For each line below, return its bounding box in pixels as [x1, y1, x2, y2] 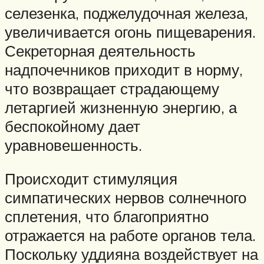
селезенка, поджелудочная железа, [5, 3, 248, 22]
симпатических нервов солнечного [5, 188, 246, 207]
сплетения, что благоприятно [5, 207, 209, 226]
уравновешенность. [5, 135, 142, 154]
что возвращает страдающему [5, 78, 219, 98]
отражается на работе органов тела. [5, 226, 256, 245]
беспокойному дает [5, 116, 140, 136]
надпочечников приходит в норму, [5, 60, 243, 79]
